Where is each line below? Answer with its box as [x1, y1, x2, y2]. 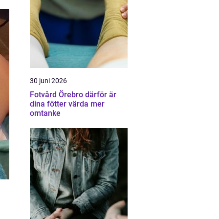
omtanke [30, 109, 61, 118]
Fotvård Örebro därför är [30, 90, 85, 99]
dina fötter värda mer [30, 99, 105, 109]
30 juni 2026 [30, 77, 67, 85]
